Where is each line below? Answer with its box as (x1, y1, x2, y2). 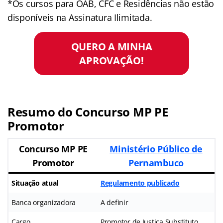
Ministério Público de (110, 142, 203, 155)
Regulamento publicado (101, 178, 180, 188)
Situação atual (11, 178, 59, 188)
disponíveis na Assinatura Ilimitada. (7, 11, 152, 23)
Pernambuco (128, 156, 184, 169)
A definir (101, 197, 128, 207)
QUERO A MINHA (71, 39, 152, 54)
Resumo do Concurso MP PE (7, 103, 168, 120)
